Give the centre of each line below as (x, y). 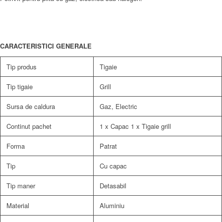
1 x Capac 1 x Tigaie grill (135, 126)
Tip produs (22, 66)
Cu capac (113, 166)
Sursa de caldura (31, 106)
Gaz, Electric (118, 106)
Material (18, 205)
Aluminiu (112, 205)
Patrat (108, 146)
